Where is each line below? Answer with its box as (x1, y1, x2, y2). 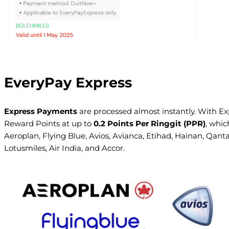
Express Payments (4, 106, 77, 116)
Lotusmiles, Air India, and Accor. (4, 143, 125, 153)
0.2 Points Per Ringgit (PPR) (94, 118, 205, 128)
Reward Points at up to (4, 118, 94, 128)
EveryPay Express (4, 74, 132, 91)
